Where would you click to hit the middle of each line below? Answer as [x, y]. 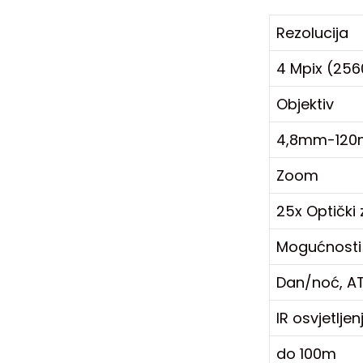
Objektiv [305, 104]
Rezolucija [312, 32]
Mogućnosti [319, 246]
